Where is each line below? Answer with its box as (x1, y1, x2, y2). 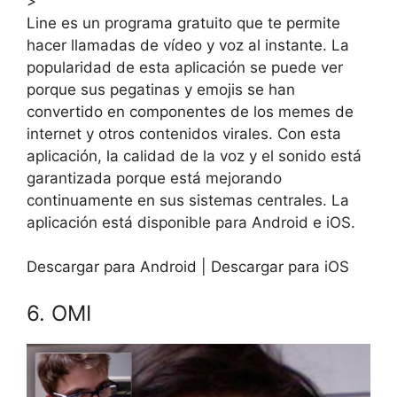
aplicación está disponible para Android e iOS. (27, 213, 355, 231)
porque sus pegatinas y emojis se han (27, 80, 295, 98)
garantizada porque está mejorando (27, 168, 282, 187)
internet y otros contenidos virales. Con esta (27, 124, 341, 143)
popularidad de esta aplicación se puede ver (27, 58, 343, 76)
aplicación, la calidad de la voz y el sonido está (27, 146, 362, 165)
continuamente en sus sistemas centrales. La (27, 191, 349, 209)
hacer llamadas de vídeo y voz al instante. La (27, 35, 349, 54)
